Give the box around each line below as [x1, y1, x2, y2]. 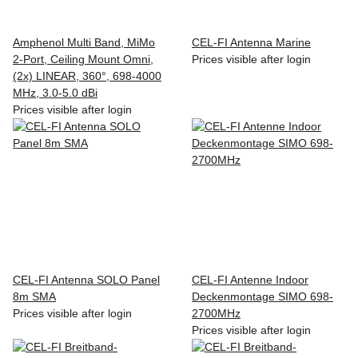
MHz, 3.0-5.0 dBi [13, 86, 97, 99]
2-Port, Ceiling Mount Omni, [13, 52, 153, 66]
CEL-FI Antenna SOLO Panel [13, 272, 160, 286]
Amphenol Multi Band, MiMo [13, 35, 155, 49]
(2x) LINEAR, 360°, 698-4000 [13, 69, 161, 82]
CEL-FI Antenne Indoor [192, 272, 308, 286]
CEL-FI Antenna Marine [192, 35, 311, 49]
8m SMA [13, 289, 56, 303]
